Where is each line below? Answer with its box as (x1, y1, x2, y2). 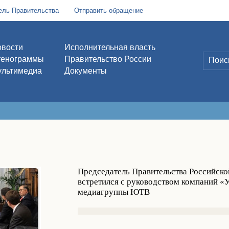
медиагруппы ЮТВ (78, 187, 150, 197)
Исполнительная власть (64, 43, 155, 52)
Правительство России (64, 55, 151, 63)
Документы (64, 66, 107, 75)
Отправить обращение (74, 7, 143, 14)
